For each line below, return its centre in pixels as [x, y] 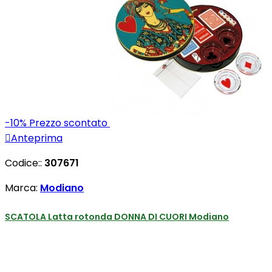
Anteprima [37, 138]
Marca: [22, 188]
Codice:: [25, 163]
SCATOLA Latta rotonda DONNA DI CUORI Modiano [117, 217]
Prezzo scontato [68, 123]
